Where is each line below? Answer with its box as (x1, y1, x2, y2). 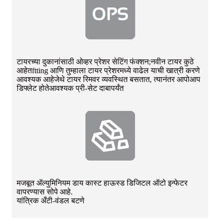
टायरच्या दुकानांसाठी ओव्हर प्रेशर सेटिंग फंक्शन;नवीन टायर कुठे (17, 57, 194, 66)
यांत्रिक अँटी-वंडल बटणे (17, 196, 84, 205)
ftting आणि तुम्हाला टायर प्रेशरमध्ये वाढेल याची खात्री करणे (32, 66, 200, 75)
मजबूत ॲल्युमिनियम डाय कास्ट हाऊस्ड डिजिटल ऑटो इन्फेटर (17, 179, 188, 188)
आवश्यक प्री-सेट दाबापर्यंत (49, 84, 124, 93)
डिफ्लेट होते (17, 84, 49, 93)
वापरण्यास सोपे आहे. (17, 188, 73, 196)
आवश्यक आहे (17, 75, 54, 84)
